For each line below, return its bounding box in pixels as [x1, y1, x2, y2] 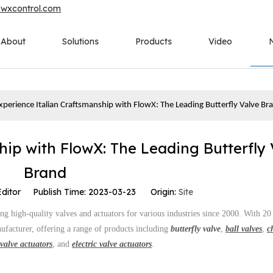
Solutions [62, 36, 99, 47]
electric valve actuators [72, 239, 152, 249]
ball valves [225, 224, 262, 233]
